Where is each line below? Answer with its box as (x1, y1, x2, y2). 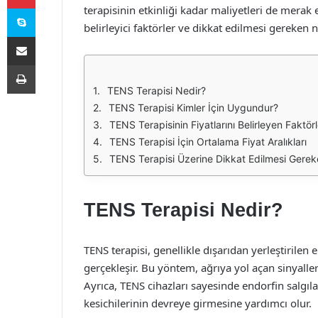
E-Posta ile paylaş (35, 31, 62, 42)
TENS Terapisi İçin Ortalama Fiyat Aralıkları (109, 136, 307, 148)
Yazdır (35, 59, 62, 70)
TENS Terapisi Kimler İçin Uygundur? (109, 102, 278, 114)
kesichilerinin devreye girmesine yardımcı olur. (84, 296, 312, 310)
